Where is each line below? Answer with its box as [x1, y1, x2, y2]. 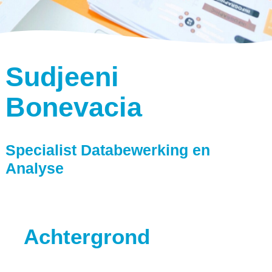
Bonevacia [5, 92, 142, 123]
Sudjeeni [5, 61, 119, 92]
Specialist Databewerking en [5, 141, 210, 158]
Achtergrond [23, 225, 150, 248]
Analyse [5, 160, 64, 177]
